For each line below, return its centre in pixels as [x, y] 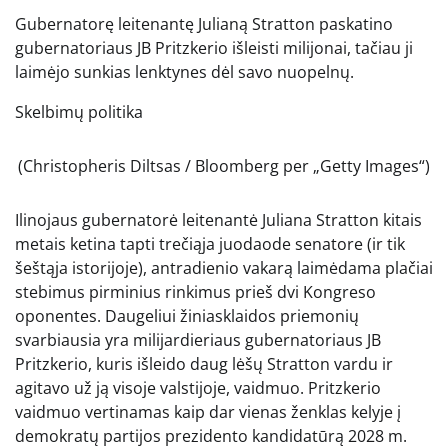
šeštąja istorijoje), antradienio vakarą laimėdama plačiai [224, 267]
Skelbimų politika [79, 111]
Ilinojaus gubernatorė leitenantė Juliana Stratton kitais [218, 219]
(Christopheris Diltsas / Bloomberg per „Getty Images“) [224, 165]
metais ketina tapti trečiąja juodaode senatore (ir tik [210, 243]
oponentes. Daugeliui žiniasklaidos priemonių [187, 315]
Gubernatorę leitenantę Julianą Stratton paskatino [204, 23]
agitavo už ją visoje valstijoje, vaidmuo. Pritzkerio [198, 387]
